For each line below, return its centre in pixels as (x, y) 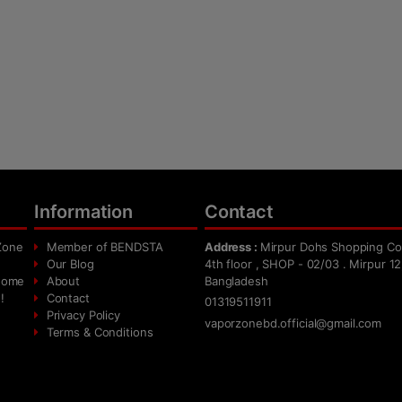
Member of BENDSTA (103, 247)
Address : (232, 247)
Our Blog (68, 264)
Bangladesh (236, 281)
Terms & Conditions (98, 332)
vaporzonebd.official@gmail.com (293, 323)
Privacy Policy (81, 315)
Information (83, 212)
